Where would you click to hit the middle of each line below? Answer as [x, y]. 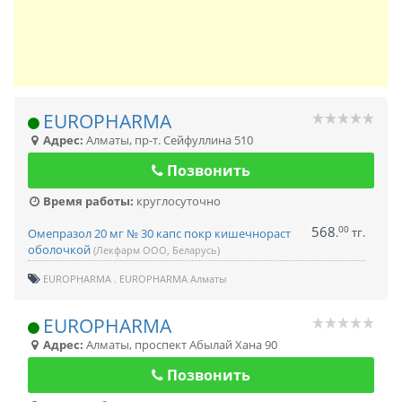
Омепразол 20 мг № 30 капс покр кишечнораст [159, 233]
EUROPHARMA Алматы [173, 279]
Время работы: [87, 201]
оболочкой [61, 249]
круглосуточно [177, 201]
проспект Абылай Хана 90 [206, 345]
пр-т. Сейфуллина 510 [194, 140]
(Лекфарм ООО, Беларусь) [157, 250]
